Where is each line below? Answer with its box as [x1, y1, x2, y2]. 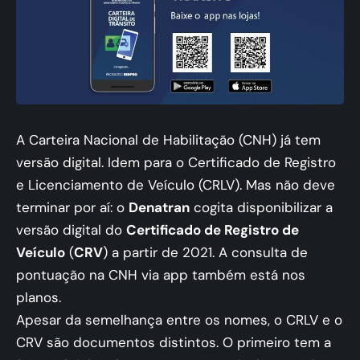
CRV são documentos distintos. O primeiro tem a [16, 333, 331, 352]
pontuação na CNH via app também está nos [16, 266, 305, 284]
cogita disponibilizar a [190, 198, 333, 217]
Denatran [129, 198, 190, 217]
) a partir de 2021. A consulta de [103, 243, 308, 262]
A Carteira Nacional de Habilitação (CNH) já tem [16, 131, 321, 149]
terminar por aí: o [16, 198, 129, 217]
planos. [16, 288, 61, 307]
